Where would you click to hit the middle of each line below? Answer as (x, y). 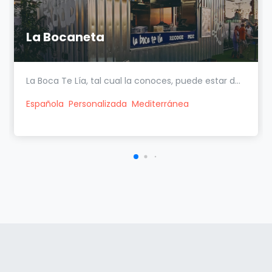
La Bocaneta (65, 37)
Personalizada (98, 104)
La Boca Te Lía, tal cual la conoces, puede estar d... (133, 80)
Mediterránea (160, 104)
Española (45, 104)
